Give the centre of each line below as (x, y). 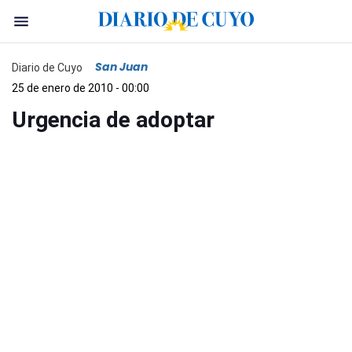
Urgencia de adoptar (113, 120)
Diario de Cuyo (47, 67)
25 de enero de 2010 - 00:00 (81, 88)
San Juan (121, 67)
